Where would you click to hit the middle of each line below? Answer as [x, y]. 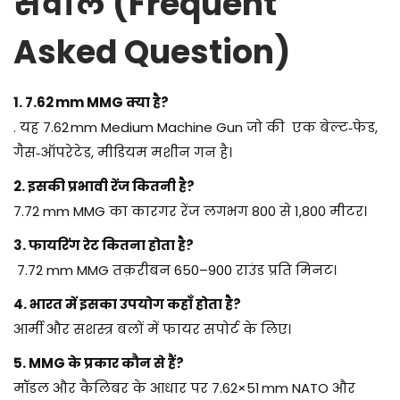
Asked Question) [152, 53]
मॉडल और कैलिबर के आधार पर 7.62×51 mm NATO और [184, 388]
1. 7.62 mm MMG [70, 103]
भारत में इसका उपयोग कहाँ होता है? [135, 304]
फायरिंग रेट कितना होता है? [111, 246]
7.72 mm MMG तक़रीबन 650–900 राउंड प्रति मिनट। [175, 271]
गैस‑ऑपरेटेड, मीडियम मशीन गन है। [123, 153]
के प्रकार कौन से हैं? [126, 363]
